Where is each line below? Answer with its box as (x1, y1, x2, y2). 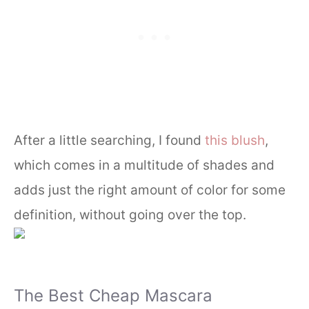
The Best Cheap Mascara (14, 285, 212, 306)
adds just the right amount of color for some (14, 182, 286, 199)
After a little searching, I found (14, 132, 201, 149)
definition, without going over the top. (14, 207, 246, 223)
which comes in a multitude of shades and (14, 157, 275, 174)
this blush (201, 132, 265, 149)
